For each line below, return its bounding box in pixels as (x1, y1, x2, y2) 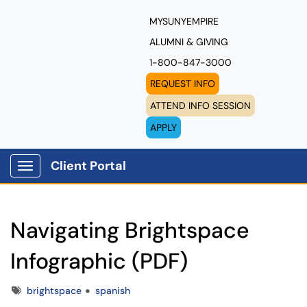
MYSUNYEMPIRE (149, 15, 219, 27)
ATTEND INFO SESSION (149, 99, 251, 112)
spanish (95, 284, 130, 297)
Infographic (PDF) (10, 247, 188, 275)
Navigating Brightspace (10, 216, 249, 245)
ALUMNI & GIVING (149, 36, 228, 48)
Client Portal (51, 158, 126, 174)
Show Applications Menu (25, 171, 134, 183)
